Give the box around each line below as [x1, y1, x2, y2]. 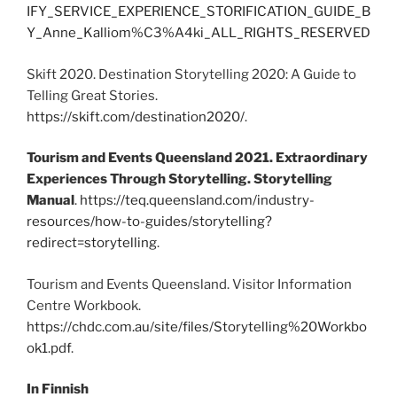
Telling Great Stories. [27, 87, 158, 104]
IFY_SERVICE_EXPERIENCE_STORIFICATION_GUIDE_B [27, 4, 370, 20]
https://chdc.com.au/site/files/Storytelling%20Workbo [27, 318, 367, 335]
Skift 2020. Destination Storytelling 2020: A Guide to [27, 66, 356, 82]
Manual [27, 192, 74, 209]
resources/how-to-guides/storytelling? [27, 214, 272, 230]
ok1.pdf [27, 339, 71, 356]
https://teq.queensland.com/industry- [80, 192, 315, 209]
